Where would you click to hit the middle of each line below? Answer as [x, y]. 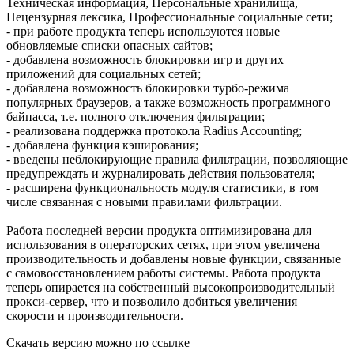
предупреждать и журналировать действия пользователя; [160, 173]
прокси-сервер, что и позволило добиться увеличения [152, 301]
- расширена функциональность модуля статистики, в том [162, 187]
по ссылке [162, 342]
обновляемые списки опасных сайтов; [109, 45]
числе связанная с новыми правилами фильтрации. [144, 201]
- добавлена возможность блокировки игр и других [145, 59]
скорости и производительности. [95, 315]
